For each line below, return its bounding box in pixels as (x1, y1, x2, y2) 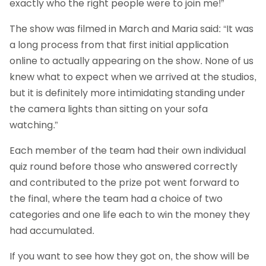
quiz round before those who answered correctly (9, 159, 237, 173)
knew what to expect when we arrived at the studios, (9, 69, 256, 84)
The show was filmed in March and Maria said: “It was (9, 21, 254, 36)
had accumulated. (9, 223, 94, 237)
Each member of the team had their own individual (9, 143, 246, 157)
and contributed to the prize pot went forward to (9, 175, 239, 189)
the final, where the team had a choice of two (9, 191, 223, 205)
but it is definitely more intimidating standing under (9, 85, 245, 100)
